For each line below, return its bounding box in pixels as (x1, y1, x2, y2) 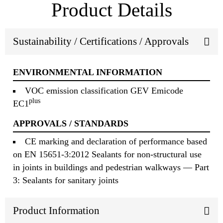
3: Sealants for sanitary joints (13, 175, 118, 186)
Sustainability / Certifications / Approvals (13, 35, 189, 48)
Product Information (13, 205, 100, 217)
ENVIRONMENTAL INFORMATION (13, 67, 162, 78)
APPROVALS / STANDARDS (13, 118, 128, 128)
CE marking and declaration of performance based (25, 136, 208, 147)
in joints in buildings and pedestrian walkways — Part (13, 162, 209, 173)
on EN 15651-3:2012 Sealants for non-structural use (13, 149, 202, 160)
